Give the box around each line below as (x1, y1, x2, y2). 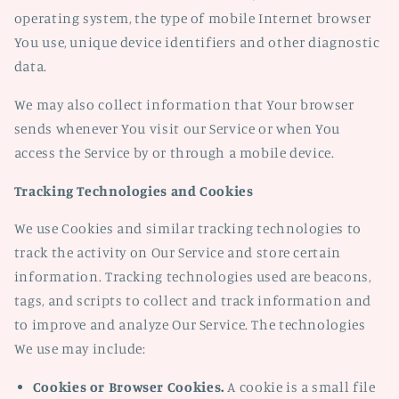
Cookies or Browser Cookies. (32, 379, 224, 395)
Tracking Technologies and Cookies (13, 182, 254, 199)
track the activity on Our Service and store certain (13, 244, 341, 262)
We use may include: (13, 340, 146, 358)
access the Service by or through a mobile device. (13, 143, 335, 161)
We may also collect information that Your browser (13, 95, 354, 113)
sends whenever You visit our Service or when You (13, 119, 340, 137)
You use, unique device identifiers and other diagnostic (13, 34, 380, 51)
